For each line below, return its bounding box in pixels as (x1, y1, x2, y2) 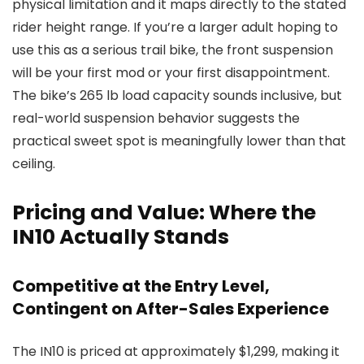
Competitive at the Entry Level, (12, 275, 270, 298)
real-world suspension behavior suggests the (12, 109, 300, 128)
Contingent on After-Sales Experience (12, 297, 329, 321)
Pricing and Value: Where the (12, 198, 316, 227)
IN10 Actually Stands (12, 223, 229, 252)
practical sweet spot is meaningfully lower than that (12, 132, 346, 151)
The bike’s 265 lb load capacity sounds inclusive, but (12, 86, 342, 106)
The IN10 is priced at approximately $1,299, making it (12, 342, 340, 362)
